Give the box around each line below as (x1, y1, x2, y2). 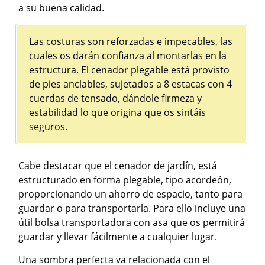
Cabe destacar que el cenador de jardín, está (18, 159, 218, 173)
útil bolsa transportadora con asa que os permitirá (18, 216, 245, 230)
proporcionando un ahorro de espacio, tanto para (18, 188, 243, 201)
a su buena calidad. (18, 1, 105, 15)
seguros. (29, 120, 68, 134)
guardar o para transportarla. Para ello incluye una (18, 202, 246, 215)
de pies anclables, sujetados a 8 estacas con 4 (29, 77, 232, 91)
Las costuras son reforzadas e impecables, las (29, 35, 233, 49)
